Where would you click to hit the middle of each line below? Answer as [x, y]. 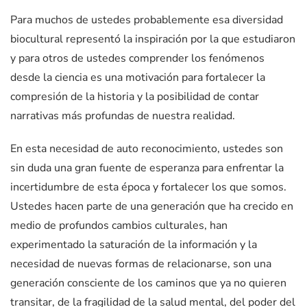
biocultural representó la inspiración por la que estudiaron [153, 39]
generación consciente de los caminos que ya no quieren [148, 283]
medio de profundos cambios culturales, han [119, 226]
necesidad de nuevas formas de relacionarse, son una [141, 264]
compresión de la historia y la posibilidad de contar [135, 97]
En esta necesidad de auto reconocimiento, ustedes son [147, 149]
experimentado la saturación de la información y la [134, 245]
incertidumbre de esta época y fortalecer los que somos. [148, 187]
